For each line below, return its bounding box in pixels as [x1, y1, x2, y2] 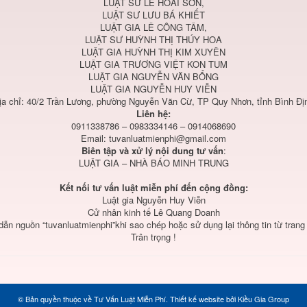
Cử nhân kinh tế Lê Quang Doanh [87, 206, 220, 219]
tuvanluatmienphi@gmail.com [109, 132, 226, 145]
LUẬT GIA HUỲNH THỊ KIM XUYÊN [82, 45, 225, 59]
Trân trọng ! [131, 230, 176, 244]
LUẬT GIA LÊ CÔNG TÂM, [100, 21, 207, 34]
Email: [81, 132, 109, 145]
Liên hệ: [136, 107, 171, 121]
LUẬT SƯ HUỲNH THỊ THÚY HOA [85, 33, 222, 47]
